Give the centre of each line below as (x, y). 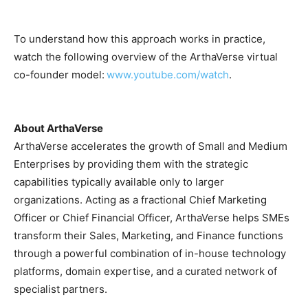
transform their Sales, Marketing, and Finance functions (148, 235)
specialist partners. (60, 289)
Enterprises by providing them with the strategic (131, 164)
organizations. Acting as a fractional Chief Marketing (140, 199)
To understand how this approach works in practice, (140, 38)
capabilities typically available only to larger (119, 181)
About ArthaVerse (58, 128)
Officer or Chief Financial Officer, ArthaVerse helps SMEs (152, 217)
